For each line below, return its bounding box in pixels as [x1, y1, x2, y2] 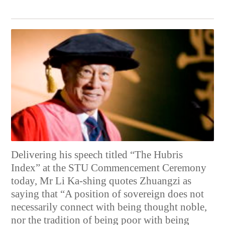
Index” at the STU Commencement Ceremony [11, 162, 207, 174]
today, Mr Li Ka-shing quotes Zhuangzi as [11, 175, 192, 187]
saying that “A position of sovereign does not [11, 188, 204, 200]
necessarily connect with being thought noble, [11, 201, 207, 213]
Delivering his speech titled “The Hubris [11, 149, 183, 161]
